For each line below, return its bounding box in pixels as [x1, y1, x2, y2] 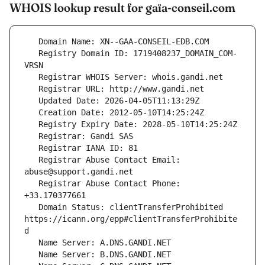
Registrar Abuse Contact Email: [24, 155, 38, 165]
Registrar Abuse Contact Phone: [24, 179, 38, 189]
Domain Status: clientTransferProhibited [24, 202, 38, 212]
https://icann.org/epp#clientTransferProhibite [24, 214, 237, 224]
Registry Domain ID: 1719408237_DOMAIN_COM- [24, 49, 38, 59]
